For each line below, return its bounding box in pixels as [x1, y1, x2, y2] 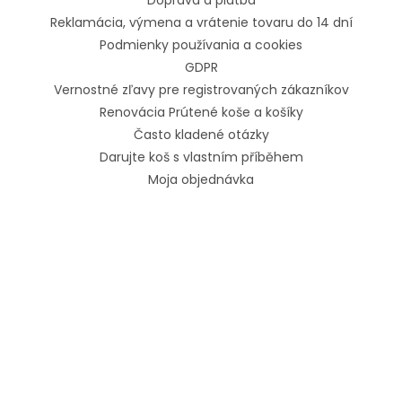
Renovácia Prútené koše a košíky [99, 103, 303, 122]
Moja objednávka [148, 170, 254, 189]
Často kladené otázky [133, 126, 269, 144]
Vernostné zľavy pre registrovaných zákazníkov [53, 81, 349, 100]
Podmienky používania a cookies [100, 36, 302, 55]
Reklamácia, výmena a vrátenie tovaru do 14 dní [49, 13, 353, 32]
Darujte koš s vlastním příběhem [99, 148, 303, 167]
